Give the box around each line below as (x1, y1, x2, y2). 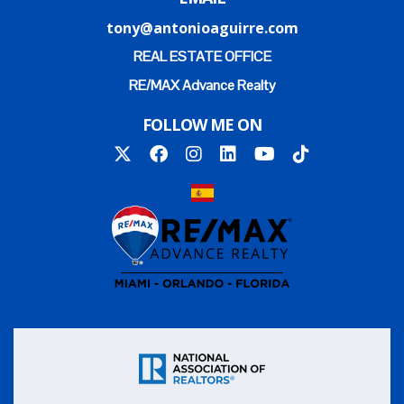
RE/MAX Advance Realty (128, 76, 276, 95)
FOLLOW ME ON (142, 114, 262, 135)
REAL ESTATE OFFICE (133, 47, 271, 66)
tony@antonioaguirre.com (106, 18, 298, 38)
